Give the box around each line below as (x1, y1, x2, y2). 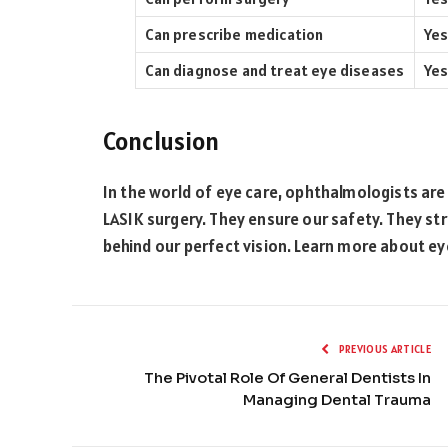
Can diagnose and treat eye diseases (144, 61, 405, 81)
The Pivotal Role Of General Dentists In (144, 368, 431, 388)
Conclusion (103, 125, 220, 158)
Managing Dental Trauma (243, 390, 431, 410)
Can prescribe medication (144, 25, 324, 45)
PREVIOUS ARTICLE (336, 342, 431, 357)
